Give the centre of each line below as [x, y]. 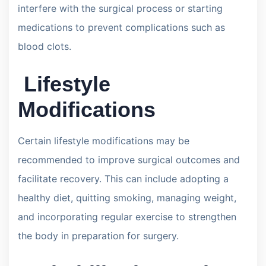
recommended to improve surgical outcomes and [129, 159]
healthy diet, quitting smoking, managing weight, [127, 197]
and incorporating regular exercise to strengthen [127, 216]
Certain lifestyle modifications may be [104, 140]
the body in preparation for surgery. [98, 235]
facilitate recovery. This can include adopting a [123, 178]
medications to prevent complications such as [121, 27]
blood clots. [45, 46]
